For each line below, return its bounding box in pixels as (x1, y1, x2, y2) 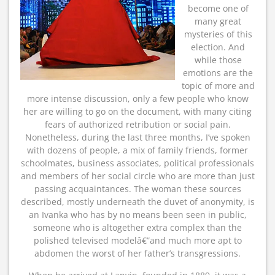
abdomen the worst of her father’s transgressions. (34, 247, 241, 259)
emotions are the (183, 67, 253, 79)
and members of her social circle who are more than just (20, 170, 255, 182)
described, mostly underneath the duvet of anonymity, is (20, 196, 255, 207)
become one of (187, 2, 249, 14)
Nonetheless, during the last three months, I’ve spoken (25, 131, 250, 143)
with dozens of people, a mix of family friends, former (27, 144, 248, 156)
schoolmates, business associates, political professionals (21, 157, 254, 169)
